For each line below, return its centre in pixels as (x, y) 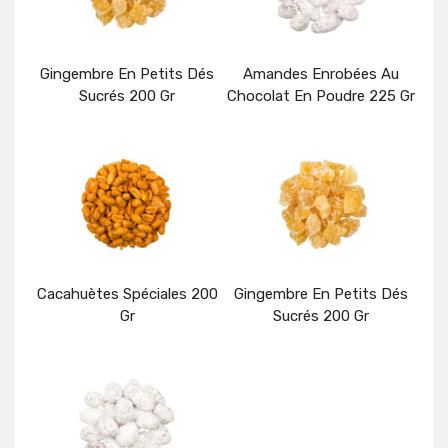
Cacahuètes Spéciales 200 (127, 294)
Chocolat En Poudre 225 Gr (321, 96)
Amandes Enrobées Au (321, 74)
